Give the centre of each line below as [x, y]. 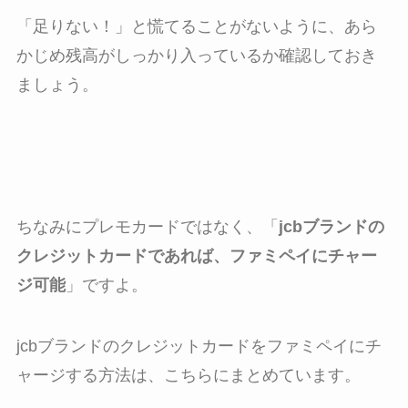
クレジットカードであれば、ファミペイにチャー [196, 255]
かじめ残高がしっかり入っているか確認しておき [196, 56]
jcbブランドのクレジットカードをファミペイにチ [199, 347]
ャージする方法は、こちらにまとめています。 [188, 376]
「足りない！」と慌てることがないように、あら [196, 26]
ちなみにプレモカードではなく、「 [147, 226]
